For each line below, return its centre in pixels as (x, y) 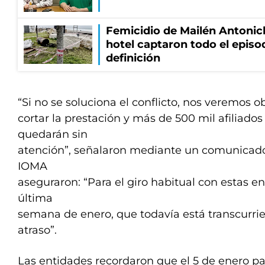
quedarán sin (53, 134)
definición (133, 58)
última (35, 198)
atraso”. (37, 230)
